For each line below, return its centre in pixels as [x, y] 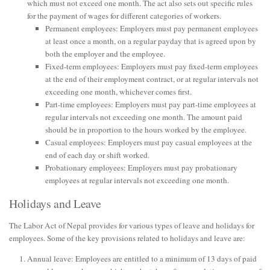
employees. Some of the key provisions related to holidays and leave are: [127, 238]
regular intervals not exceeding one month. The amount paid [144, 117]
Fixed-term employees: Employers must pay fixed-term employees [152, 67]
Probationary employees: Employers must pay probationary [141, 168]
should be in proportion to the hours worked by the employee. [146, 130]
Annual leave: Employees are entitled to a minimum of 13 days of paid [142, 259]
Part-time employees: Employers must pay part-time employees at [151, 105]
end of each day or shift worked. [97, 155]
